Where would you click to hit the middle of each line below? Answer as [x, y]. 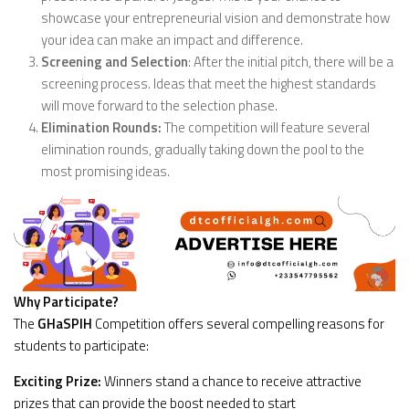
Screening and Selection [115, 61]
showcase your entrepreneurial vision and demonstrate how [215, 17]
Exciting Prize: [58, 382]
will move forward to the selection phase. [159, 105]
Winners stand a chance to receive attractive [231, 382]
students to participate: [81, 346]
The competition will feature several [266, 127]
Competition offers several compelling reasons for [238, 324]
